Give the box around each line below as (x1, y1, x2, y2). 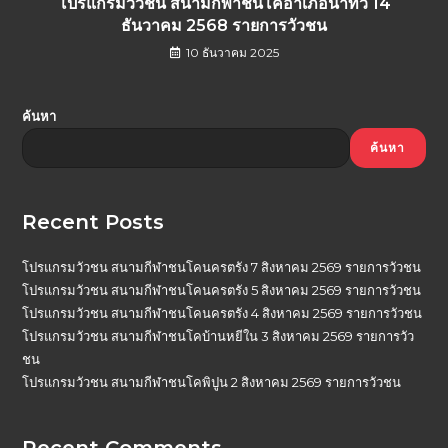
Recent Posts (22, 209, 165, 234)
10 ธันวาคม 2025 (185, 44, 279, 60)
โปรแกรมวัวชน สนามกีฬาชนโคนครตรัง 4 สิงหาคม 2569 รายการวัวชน (22, 304, 423, 321)
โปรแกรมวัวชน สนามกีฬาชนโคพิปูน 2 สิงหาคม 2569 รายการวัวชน (22, 373, 402, 390)
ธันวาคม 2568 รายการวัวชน (121, 15, 327, 35)
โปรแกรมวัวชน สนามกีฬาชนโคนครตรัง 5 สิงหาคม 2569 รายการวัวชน (22, 281, 422, 298)
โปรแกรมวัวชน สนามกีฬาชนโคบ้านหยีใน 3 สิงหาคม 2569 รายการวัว (22, 327, 415, 344)
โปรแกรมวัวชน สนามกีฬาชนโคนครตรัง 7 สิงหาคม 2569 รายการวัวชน (22, 258, 422, 275)
